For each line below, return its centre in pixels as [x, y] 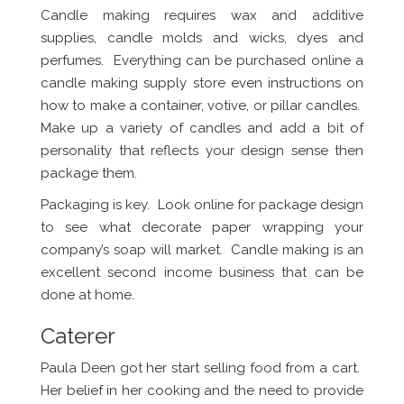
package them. [89, 174]
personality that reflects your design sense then [202, 151]
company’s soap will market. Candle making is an [202, 250]
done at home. [87, 295]
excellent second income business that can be [202, 273]
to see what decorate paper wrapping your [202, 228]
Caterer [78, 336]
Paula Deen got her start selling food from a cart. [202, 368]
